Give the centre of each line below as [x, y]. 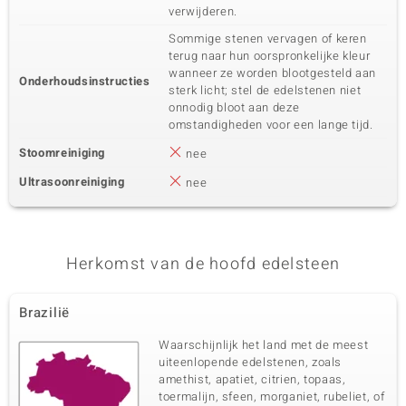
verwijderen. [203, 11]
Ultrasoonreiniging [72, 182]
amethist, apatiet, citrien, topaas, [252, 379]
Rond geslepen [255, 24]
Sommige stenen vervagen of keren [268, 39]
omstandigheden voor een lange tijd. [271, 125]
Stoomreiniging [63, 153]
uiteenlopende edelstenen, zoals [251, 362]
